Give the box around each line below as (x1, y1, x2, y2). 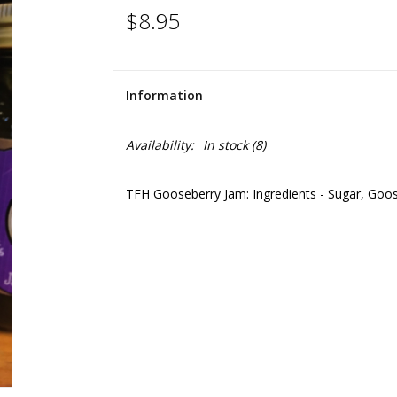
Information (125, 87, 203, 104)
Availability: (125, 136, 194, 153)
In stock (202, 136, 248, 153)
